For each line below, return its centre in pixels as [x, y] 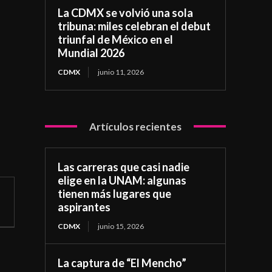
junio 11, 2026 [121, 72]
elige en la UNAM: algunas [122, 180]
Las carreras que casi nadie [124, 167]
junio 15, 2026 [121, 226]
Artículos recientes [136, 126]
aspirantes [84, 207]
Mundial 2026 [91, 53]
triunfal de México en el [116, 39]
